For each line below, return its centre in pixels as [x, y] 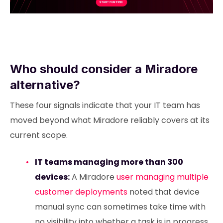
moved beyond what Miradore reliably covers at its [110, 120]
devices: [52, 177]
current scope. [39, 135]
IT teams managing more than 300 [109, 162]
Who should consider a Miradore [104, 69]
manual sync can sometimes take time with [120, 207]
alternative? [45, 85]
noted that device [163, 192]
